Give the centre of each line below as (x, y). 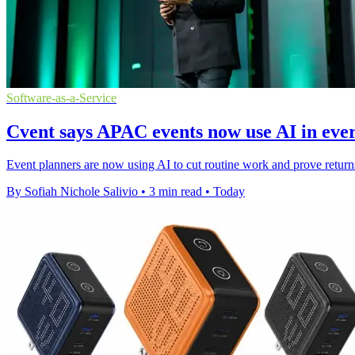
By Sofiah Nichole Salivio (72, 192)
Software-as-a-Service (61, 97)
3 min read (176, 192)
